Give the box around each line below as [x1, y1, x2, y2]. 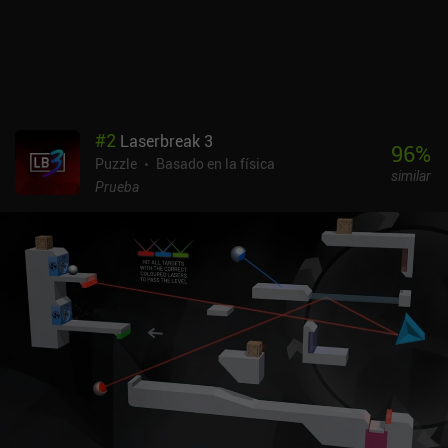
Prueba [95, 176, 139, 196]
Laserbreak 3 [120, 129, 213, 152]
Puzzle [95, 153, 137, 173]
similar [390, 166, 431, 186]
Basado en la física [156, 153, 275, 173]
